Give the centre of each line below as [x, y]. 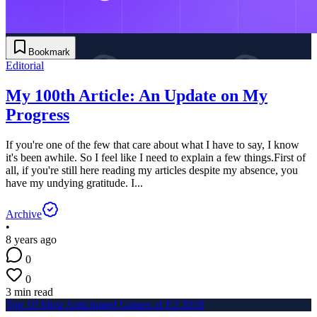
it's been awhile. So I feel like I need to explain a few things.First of [156, 157]
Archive [24, 214]
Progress [38, 115]
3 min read [29, 292]
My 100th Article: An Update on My [137, 96]
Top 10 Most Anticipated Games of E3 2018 [105, 305]
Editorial [25, 66]
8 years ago [31, 240]
